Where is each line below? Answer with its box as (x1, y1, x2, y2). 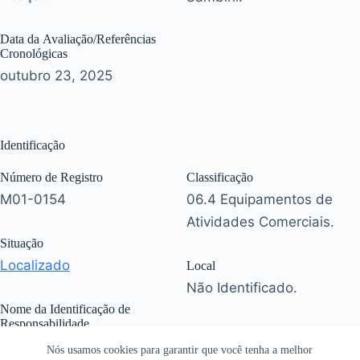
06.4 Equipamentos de (186, 191, 333, 208)
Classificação (186, 170, 253, 185)
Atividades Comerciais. (186, 214, 334, 231)
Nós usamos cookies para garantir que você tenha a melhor (47, 344, 313, 356)
